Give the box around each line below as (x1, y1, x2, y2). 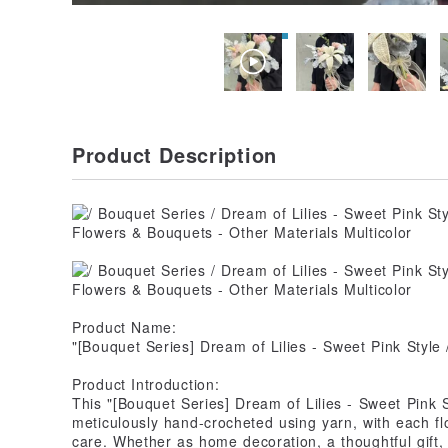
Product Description (72, 139, 277, 169)
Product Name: (72, 316, 177, 337)
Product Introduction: (72, 373, 220, 394)
